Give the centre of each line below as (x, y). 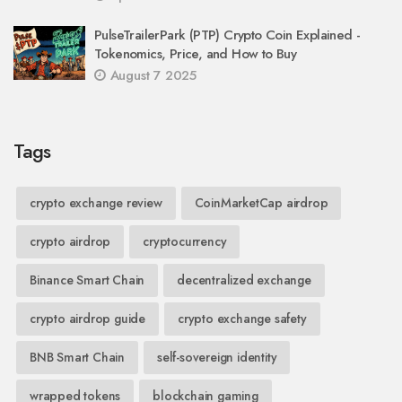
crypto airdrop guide (87, 318)
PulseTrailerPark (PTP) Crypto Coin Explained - (227, 35)
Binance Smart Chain (87, 280)
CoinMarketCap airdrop (261, 202)
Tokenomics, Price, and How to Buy (196, 53)
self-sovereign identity (217, 357)
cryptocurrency (185, 241)
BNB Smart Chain (77, 357)
